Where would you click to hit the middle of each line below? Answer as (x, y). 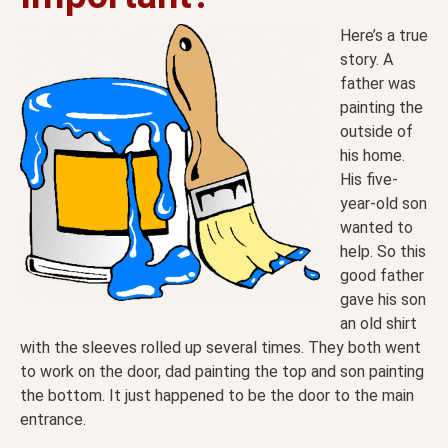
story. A (366, 60)
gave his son (383, 300)
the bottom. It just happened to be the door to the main (217, 396)
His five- (369, 180)
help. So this (383, 252)
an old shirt (378, 324)
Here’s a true (384, 36)
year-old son (383, 204)
